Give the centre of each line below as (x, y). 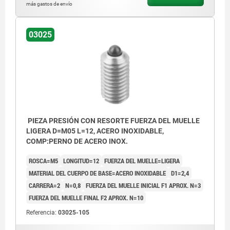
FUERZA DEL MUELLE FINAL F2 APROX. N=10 (86, 198)
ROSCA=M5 (43, 161)
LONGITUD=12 (81, 161)
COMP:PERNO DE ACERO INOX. (77, 141)
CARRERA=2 (44, 186)
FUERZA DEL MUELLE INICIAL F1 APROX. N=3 (143, 186)
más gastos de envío (49, 4)
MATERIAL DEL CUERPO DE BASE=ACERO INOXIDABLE (97, 173)
